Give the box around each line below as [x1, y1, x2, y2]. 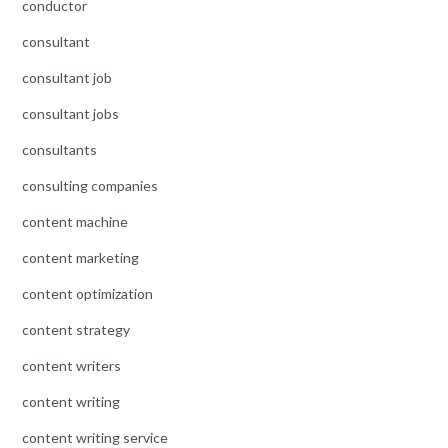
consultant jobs [22, 104, 119, 122]
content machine [22, 212, 128, 230]
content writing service [22, 428, 168, 446]
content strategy [22, 320, 130, 338]
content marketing [22, 248, 139, 266]
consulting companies [22, 176, 158, 194]
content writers [22, 356, 121, 374]
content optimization [22, 284, 153, 302]
